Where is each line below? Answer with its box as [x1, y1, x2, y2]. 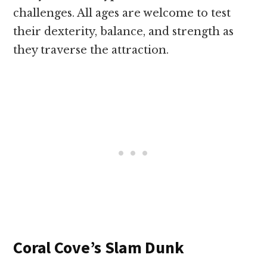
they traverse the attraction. [13, 44, 169, 57]
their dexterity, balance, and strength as [13, 25, 234, 39]
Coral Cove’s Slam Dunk [13, 237, 184, 259]
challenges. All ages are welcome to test [13, 7, 231, 20]
